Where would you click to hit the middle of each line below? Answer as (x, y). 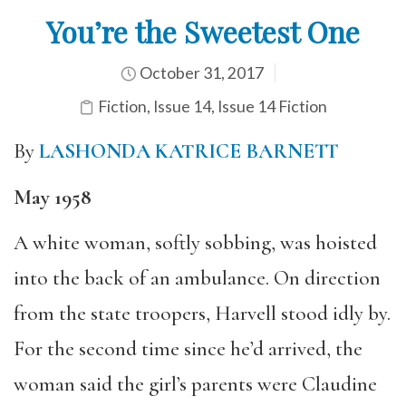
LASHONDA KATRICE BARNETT (189, 151)
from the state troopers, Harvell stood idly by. (202, 314)
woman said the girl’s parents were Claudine (195, 384)
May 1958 (53, 197)
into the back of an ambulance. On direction (197, 278)
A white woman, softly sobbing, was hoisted (195, 243)
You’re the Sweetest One (203, 31)
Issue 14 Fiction (272, 106)
